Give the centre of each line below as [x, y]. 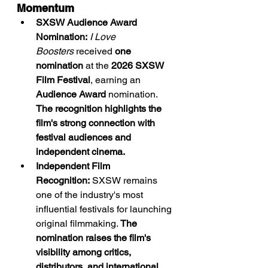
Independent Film [74, 166]
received [94, 51]
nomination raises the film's [95, 238]
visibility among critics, [85, 252]
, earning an [117, 80]
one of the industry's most [91, 195]
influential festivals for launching [105, 209]
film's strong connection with [97, 123]
